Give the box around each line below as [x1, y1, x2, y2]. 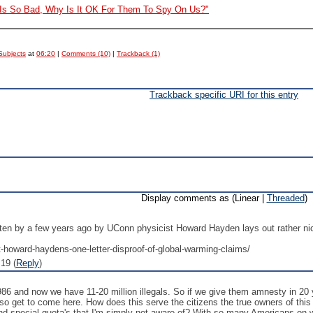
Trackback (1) [117, 50, 161, 57]
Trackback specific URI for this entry [150, 89, 298, 100]
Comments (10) [61, 50, 111, 57]
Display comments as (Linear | [140, 193, 267, 203]
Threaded [266, 193, 305, 203]
